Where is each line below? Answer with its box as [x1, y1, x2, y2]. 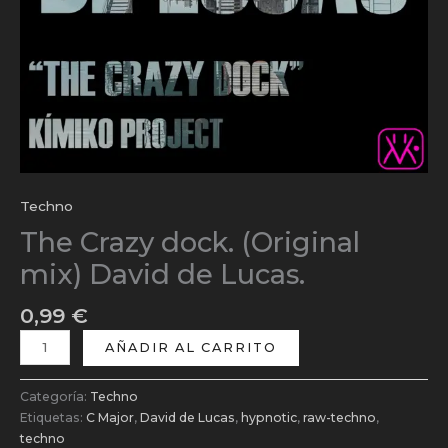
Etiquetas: [20, 409, 86, 425]
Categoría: [20, 388, 90, 404]
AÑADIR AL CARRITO [105, 339, 278, 355]
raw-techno [303, 409, 376, 425]
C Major [86, 409, 134, 425]
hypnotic [241, 409, 297, 425]
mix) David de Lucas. [20, 258, 305, 292]
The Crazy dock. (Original [20, 226, 360, 260]
